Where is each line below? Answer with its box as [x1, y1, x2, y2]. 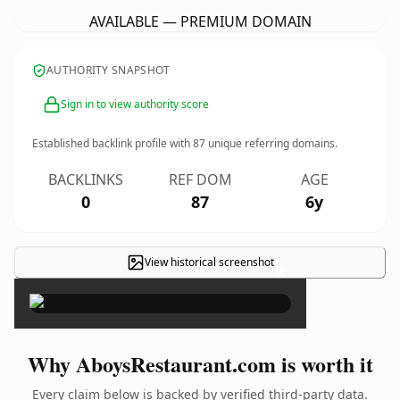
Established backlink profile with [32, 136, 193, 151]
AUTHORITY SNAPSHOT [46, 62, 171, 78]
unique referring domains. [205, 136, 337, 151]
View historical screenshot [144, 254, 274, 270]
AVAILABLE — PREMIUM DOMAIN [88, 12, 312, 31]
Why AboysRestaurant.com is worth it [27, 348, 373, 379]
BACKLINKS [48, 170, 123, 189]
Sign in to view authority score [61, 96, 209, 112]
